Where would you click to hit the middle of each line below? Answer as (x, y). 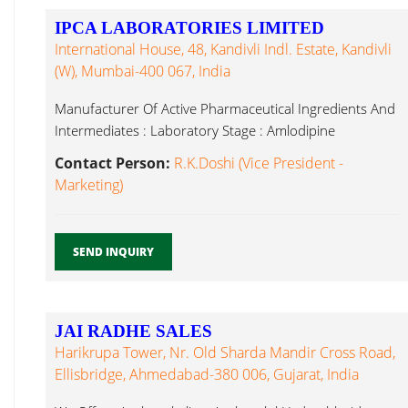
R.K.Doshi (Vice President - (259, 163)
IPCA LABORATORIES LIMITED (189, 28)
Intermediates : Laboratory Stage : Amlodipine (195, 130)
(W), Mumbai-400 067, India (143, 71)
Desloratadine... (103, 152)
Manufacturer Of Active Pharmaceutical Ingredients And (225, 108)
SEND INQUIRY (113, 252)
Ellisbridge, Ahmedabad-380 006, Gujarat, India (207, 374)
